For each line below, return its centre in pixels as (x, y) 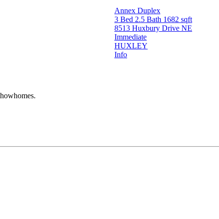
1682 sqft (178, 19)
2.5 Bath (149, 19)
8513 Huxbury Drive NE (153, 28)
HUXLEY (131, 45)
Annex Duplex (137, 10)
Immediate (131, 37)
